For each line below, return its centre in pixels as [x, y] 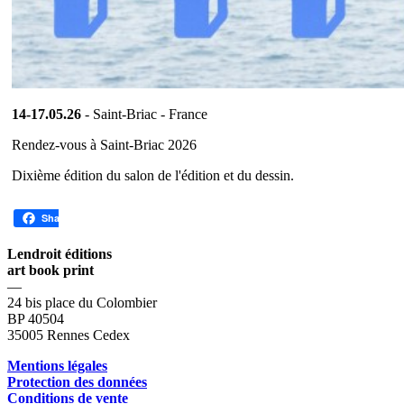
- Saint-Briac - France [144, 114]
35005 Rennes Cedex [69, 335]
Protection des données [77, 382]
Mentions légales [57, 366]
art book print [50, 271]
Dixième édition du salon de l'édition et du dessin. [155, 175]
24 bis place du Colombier [82, 303]
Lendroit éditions [60, 254]
